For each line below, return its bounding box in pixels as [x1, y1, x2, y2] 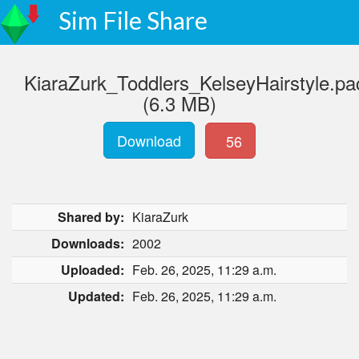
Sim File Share [58, 6, 208, 34]
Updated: [68, 287, 124, 305]
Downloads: [51, 234, 124, 252]
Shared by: [58, 208, 124, 226]
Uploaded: [61, 260, 124, 279]
